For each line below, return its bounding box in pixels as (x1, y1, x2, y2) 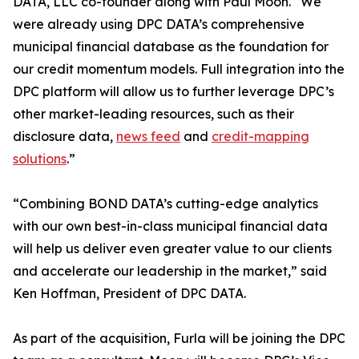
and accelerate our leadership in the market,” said (13, 263, 327, 280)
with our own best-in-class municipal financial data (13, 218, 328, 235)
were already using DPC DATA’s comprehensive (13, 16, 305, 33)
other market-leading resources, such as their (13, 106, 294, 123)
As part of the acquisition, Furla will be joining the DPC (13, 330, 345, 347)
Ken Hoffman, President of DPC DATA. (13, 285, 246, 302)
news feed (116, 128, 180, 145)
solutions (13, 151, 67, 167)
